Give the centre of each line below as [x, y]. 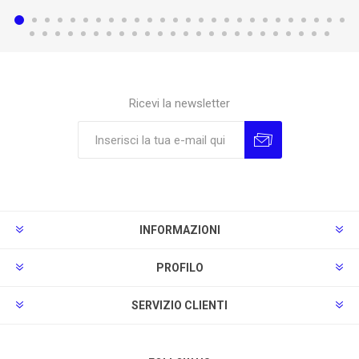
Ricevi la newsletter [179, 104]
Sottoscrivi [126, 165]
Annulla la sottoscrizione [225, 165]
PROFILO [179, 268]
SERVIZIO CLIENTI [179, 306]
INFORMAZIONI [179, 230]
